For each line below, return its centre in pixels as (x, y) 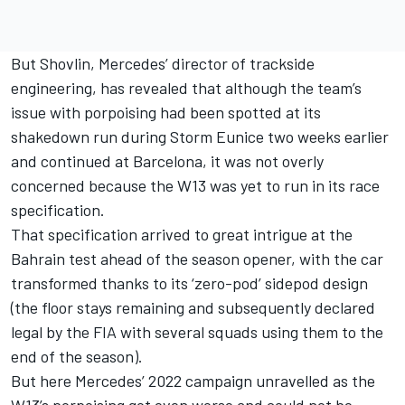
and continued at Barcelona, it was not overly (167, 160)
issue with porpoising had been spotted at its (166, 112)
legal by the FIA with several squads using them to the (197, 331)
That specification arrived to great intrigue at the (182, 234)
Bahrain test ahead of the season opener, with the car (197, 258)
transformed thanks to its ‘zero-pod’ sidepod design (189, 283)
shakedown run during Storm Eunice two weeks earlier (200, 136)
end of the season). (77, 356)
